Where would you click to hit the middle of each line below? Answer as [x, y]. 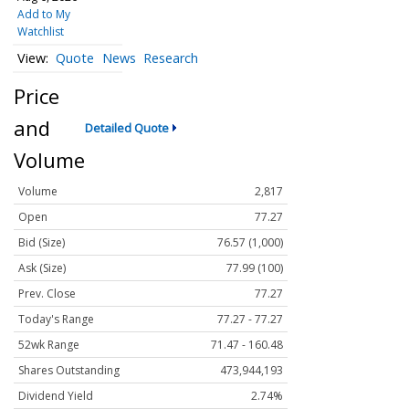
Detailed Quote [127, 128]
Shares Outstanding [69, 371]
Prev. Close [47, 294]
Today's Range [56, 320]
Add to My [43, 14]
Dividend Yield [56, 396]
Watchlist [40, 31]
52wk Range [49, 345]
